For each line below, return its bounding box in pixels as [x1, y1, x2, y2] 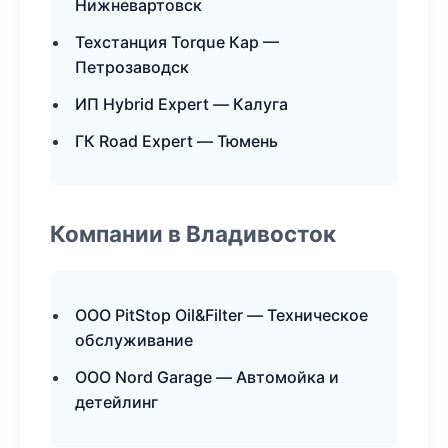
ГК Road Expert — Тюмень [75, 131, 278, 151]
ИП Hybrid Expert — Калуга [75, 94, 288, 114]
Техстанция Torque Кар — [75, 32, 279, 52]
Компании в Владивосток [50, 220, 336, 247]
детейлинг [75, 392, 158, 412]
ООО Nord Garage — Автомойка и [75, 367, 339, 387]
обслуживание [75, 330, 193, 350]
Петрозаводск [75, 57, 189, 77]
